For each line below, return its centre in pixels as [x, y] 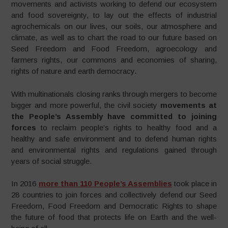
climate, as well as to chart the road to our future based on [114, 38]
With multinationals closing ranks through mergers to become [114, 94]
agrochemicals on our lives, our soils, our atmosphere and [114, 26]
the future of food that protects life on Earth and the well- [114, 217]
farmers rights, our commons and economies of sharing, [114, 60]
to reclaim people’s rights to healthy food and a [126, 127]
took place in [194, 184]
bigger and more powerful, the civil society [86, 105]
